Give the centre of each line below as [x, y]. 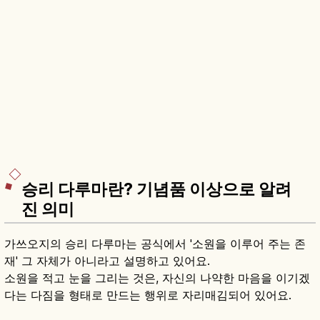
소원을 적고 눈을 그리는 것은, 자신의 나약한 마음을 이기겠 [157, 278]
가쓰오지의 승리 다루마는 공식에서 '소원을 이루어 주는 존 [155, 244]
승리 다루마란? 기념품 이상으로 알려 [156, 190]
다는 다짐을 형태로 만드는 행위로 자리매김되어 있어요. [148, 295]
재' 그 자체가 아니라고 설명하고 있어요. [107, 261]
